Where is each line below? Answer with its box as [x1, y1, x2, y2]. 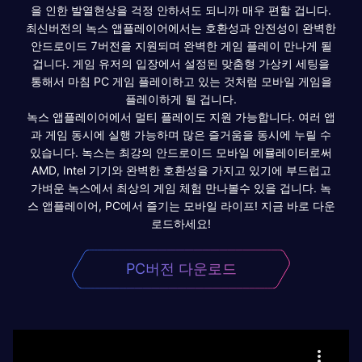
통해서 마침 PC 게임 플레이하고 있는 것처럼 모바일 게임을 [30, 74, 332, 88]
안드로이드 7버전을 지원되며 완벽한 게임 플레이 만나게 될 [30, 38, 332, 53]
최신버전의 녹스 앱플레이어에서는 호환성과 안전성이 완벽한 [26, 20, 336, 35]
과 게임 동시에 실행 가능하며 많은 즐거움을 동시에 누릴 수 [31, 127, 331, 141]
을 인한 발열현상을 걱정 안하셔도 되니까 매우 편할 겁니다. [31, 2, 331, 17]
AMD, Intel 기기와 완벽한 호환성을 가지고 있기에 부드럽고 [31, 162, 331, 177]
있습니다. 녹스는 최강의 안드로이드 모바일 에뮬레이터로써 [30, 145, 332, 159]
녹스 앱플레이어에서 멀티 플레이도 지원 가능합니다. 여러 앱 [27, 109, 335, 124]
